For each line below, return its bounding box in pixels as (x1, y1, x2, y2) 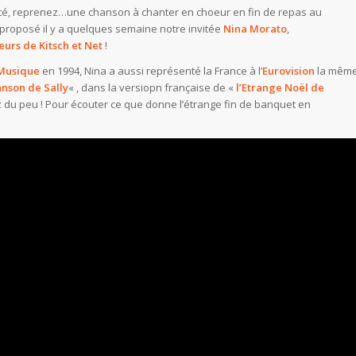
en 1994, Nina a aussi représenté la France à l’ (40, 63, 262, 78)
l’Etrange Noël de (236, 79, 324, 95)
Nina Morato (223, 21, 287, 36)
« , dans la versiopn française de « (68, 79, 236, 95)
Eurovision (262, 63, 315, 78)
